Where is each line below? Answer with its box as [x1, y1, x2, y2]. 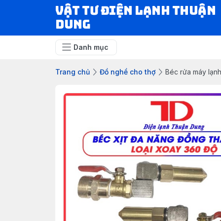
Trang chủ [55, 68, 90, 76]
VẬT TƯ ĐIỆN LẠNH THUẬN [55, 3, 216, 18]
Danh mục [74, 43, 109, 51]
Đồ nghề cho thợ [100, 68, 155, 76]
